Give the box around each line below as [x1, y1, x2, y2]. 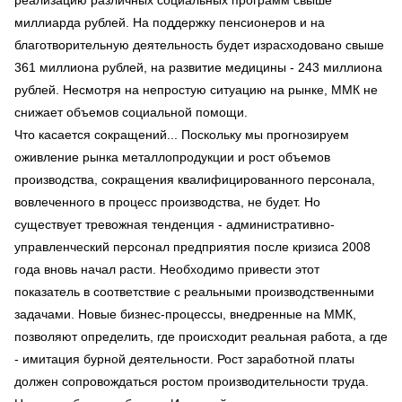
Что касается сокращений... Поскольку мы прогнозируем [14, 127, 349, 142]
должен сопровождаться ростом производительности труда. [14, 373, 369, 389]
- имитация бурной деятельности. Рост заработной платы [14, 351, 354, 366]
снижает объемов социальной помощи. [14, 104, 248, 119]
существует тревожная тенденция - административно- [14, 216, 335, 232]
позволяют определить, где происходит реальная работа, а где [14, 328, 388, 344]
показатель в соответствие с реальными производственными [14, 284, 374, 299]
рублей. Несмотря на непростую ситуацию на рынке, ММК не [14, 82, 378, 97]
